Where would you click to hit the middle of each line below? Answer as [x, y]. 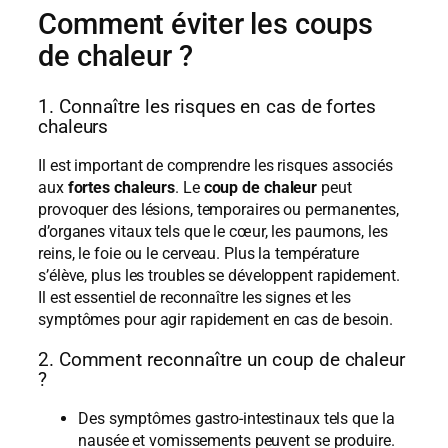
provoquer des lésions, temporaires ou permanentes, [218, 210]
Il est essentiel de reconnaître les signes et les [195, 298]
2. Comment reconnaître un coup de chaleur [221, 359]
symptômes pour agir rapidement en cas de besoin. [216, 320]
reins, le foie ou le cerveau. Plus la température [199, 254]
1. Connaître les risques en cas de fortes [207, 106]
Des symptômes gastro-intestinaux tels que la [236, 419]
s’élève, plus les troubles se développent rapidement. [219, 276]
